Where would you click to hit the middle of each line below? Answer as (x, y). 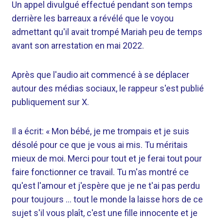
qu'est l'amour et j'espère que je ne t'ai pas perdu (106, 186)
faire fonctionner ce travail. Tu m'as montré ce (100, 172)
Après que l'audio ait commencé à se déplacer (100, 75)
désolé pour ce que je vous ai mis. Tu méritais (100, 145)
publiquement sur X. (50, 102)
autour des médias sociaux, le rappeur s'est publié (108, 88)
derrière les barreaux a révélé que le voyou (93, 18)
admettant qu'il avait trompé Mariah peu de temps (107, 32)
